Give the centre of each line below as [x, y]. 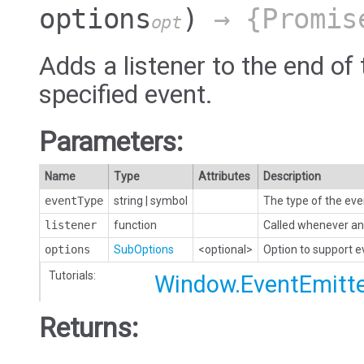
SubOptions [144, 249]
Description [292, 176]
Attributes [224, 176]
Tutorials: [72, 275]
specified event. [126, 95]
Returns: [89, 327]
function [135, 225]
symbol [169, 200]
